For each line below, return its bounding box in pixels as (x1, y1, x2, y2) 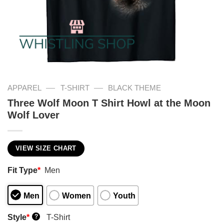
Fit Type (7, 165, 37, 174)
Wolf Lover (7, 109, 59, 120)
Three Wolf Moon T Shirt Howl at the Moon (7, 97, 210, 108)
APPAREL (7, 83, 41, 92)
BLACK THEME (108, 83, 161, 92)
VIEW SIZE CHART (15, 144, 76, 152)
